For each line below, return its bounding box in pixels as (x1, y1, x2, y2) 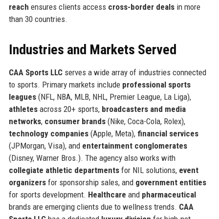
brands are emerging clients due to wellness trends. (8, 201, 179, 212)
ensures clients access (28, 1, 108, 12)
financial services (137, 128, 198, 138)
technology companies (8, 128, 88, 138)
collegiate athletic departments (8, 165, 119, 175)
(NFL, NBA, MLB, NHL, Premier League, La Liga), (36, 91, 191, 102)
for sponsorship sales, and (45, 177, 135, 187)
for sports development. (8, 189, 88, 199)
